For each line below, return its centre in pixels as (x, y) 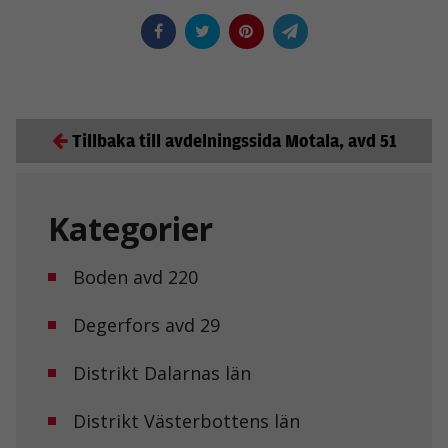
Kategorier (130, 228)
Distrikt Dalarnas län (162, 372)
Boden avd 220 (135, 276)
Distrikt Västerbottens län (186, 420)
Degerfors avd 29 (146, 324)
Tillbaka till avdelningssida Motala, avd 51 (234, 140)
